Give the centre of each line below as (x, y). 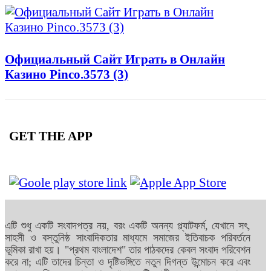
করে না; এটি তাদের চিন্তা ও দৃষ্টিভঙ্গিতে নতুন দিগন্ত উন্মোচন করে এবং (128, 262)
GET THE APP (51, 136)
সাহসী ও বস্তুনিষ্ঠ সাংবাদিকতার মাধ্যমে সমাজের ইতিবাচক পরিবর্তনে (128, 238)
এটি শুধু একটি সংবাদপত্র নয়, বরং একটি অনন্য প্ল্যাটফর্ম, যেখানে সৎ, (128, 226)
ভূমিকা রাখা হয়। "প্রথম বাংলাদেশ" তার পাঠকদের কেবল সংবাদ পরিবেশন (128, 250)
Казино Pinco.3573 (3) (67, 75)
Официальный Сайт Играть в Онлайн (115, 60)
